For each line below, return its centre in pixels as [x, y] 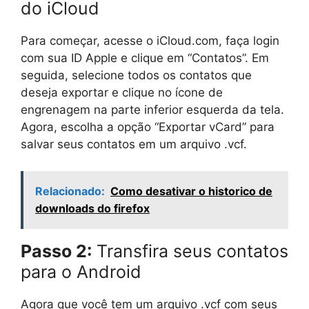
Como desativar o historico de [191, 191]
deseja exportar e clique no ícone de [122, 92]
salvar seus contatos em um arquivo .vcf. [134, 144]
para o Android [81, 271]
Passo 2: [56, 251]
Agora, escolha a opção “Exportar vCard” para [148, 127]
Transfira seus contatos [190, 251]
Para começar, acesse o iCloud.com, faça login [150, 41]
